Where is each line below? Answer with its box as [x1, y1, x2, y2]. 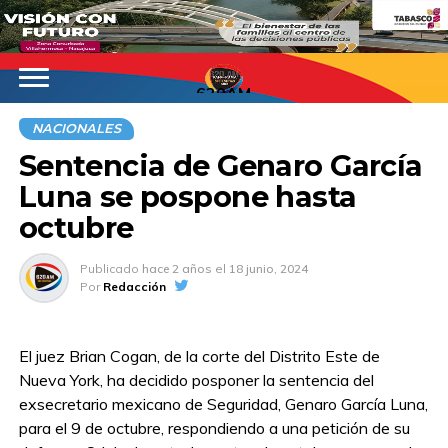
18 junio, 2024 [228, 261, 308, 277]
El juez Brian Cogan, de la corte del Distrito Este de [18, 346, 380, 367]
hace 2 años [141, 261, 212, 277]
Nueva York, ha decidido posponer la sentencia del [18, 370, 374, 391]
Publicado [79, 261, 139, 277]
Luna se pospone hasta [18, 179, 357, 215]
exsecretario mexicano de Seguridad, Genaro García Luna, [18, 394, 428, 415]
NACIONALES [31, 121, 121, 137]
